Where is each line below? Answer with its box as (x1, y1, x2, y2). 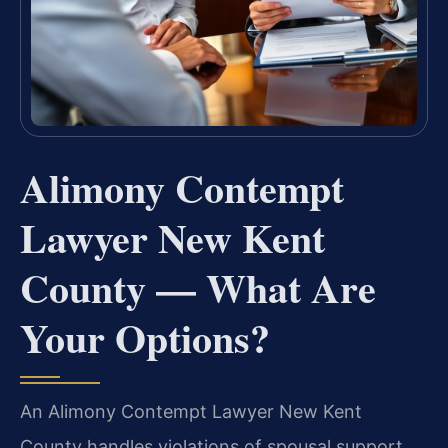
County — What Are (20, 257, 376, 317)
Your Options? (20, 307, 270, 367)
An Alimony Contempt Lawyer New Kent (20, 400, 362, 422)
